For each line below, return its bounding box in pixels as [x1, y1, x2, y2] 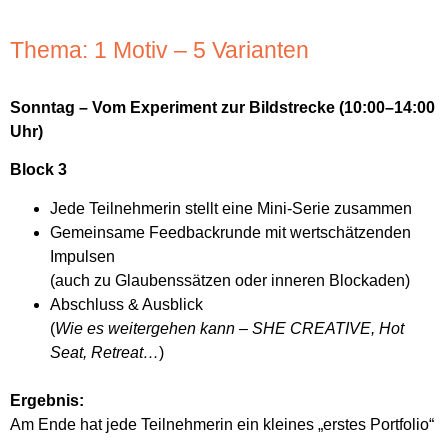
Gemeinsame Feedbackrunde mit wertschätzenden [50, 223, 411, 241]
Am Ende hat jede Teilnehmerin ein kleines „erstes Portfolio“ [10, 415, 434, 433]
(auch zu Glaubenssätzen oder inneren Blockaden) [50, 271, 410, 289]
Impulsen [50, 247, 115, 265]
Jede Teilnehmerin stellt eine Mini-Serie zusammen [50, 199, 412, 217]
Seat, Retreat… [50, 343, 159, 361]
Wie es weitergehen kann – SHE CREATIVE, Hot [55, 319, 404, 337]
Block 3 [10, 161, 67, 179]
